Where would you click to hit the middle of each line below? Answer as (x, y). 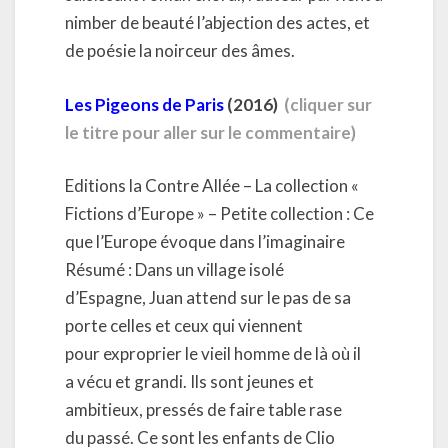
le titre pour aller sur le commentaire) (210, 132)
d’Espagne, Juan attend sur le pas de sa (208, 297)
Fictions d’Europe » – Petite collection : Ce (219, 213)
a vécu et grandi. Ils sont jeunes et (189, 381)
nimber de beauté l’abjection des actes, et (217, 22)
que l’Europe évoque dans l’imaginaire (205, 241)
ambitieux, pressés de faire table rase (203, 409)
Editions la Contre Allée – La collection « (212, 185)
